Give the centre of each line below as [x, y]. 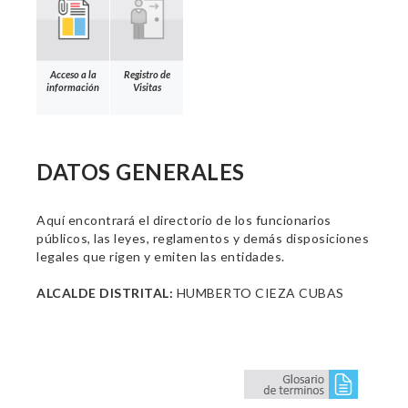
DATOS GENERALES [141, 172]
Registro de [147, 74]
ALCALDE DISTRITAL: [105, 293]
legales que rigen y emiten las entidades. [161, 256]
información [73, 87]
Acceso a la [73, 74]
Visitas [147, 87]
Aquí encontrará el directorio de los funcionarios [184, 220]
